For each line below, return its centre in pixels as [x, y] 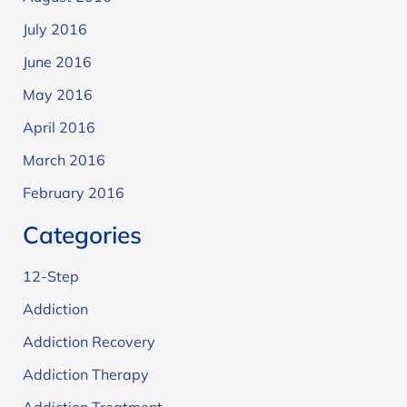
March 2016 [64, 160]
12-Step [50, 277]
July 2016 [55, 30]
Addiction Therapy [85, 375]
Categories [82, 235]
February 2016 [73, 193]
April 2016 [59, 128]
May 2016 [57, 95]
